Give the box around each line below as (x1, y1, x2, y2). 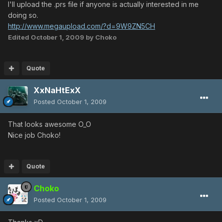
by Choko (84, 33, 116, 42)
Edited (8, 33, 31, 42)
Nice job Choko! (8, 131, 60, 140)
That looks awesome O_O (8, 120, 91, 129)
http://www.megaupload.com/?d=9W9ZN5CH (8, 22, 155, 31)
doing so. (8, 11, 38, 20)
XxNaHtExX (34, 85, 81, 96)
